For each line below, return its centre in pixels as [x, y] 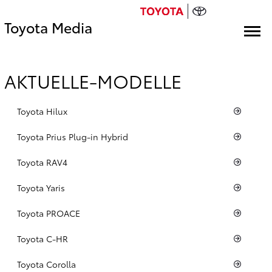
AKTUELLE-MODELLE [93, 80]
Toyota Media [48, 27]
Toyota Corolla [48, 264]
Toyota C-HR [44, 238]
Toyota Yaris [42, 187]
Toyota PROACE [50, 213]
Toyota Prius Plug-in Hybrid [74, 136]
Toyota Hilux [43, 111]
